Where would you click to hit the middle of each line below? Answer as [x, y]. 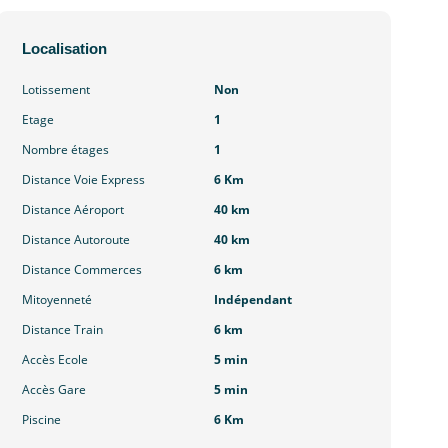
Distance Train [63, 330]
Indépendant [252, 300]
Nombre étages [66, 150]
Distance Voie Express [84, 180]
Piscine [42, 420]
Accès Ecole [55, 360]
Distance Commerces [82, 270]
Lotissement [56, 90]
